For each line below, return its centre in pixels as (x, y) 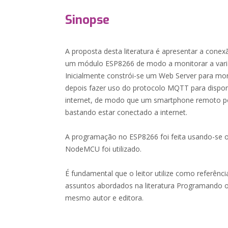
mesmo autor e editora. (105, 198)
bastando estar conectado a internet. (126, 112)
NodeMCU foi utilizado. (104, 149)
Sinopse (88, 20)
